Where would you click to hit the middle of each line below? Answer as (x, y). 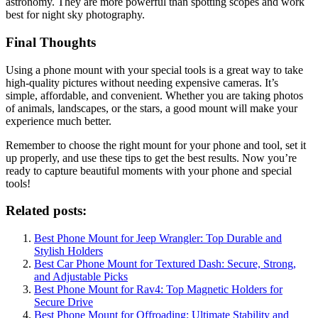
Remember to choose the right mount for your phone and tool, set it (156, 145)
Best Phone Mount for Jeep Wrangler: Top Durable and (158, 238)
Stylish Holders (68, 251)
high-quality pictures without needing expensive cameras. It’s (142, 82)
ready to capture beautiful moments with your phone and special (149, 170)
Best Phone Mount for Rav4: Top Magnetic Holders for (158, 289)
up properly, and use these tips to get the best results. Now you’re (151, 158)
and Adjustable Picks (81, 276)
